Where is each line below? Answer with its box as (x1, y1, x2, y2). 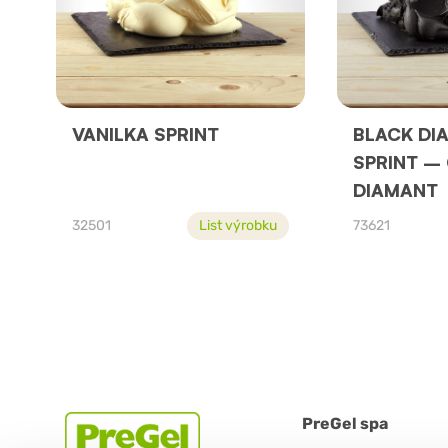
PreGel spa (302, 414, 388, 434)
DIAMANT (352, 179, 438, 202)
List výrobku (198, 217, 277, 235)
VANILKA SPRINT (72, 123, 219, 146)
